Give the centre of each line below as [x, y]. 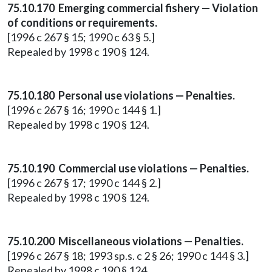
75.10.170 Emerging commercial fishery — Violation [133, 8]
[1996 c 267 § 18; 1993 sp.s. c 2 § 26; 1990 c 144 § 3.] [128, 256]
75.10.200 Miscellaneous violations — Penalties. [125, 241]
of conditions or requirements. [82, 22]
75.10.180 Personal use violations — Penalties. [121, 95]
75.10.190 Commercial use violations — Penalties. [128, 168]
